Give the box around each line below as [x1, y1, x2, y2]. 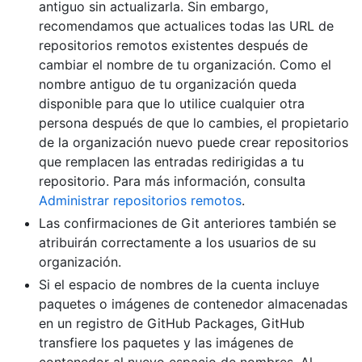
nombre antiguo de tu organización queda [39, 76, 297, 93]
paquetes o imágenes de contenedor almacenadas [39, 296, 347, 313]
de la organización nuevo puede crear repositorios [39, 134, 348, 151]
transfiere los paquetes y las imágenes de [39, 335, 293, 351]
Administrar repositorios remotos [39, 192, 242, 209]
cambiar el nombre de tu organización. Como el [39, 57, 331, 74]
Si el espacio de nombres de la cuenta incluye [39, 276, 319, 293]
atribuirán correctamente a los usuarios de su [39, 234, 316, 251]
